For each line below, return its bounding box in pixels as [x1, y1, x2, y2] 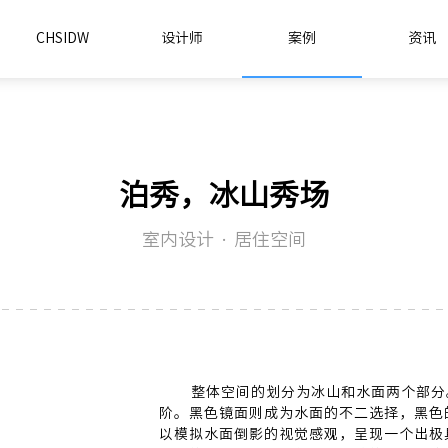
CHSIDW [35, 31, 89, 45]
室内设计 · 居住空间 [142, 229, 306, 248]
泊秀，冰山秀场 [119, 179, 329, 210]
